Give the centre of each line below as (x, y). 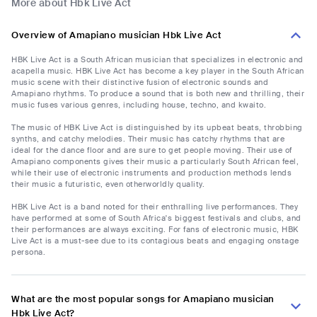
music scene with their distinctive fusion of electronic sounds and (140, 82)
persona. (28, 252)
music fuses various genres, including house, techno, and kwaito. (139, 105)
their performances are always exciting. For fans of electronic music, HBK (155, 230)
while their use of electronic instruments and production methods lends (151, 173)
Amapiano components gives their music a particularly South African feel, (155, 162)
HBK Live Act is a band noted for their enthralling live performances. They (155, 207)
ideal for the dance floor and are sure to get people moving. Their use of (152, 150)
